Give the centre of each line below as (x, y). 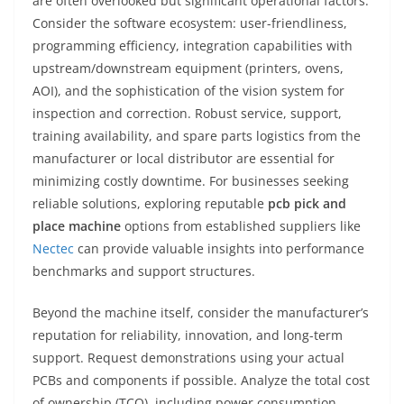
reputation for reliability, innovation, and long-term (188, 335)
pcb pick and (307, 203)
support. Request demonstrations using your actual (188, 358)
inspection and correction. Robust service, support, (187, 113)
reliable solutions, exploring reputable (150, 203)
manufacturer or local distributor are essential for (184, 158)
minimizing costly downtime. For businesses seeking (191, 181)
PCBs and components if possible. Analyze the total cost (201, 380)
